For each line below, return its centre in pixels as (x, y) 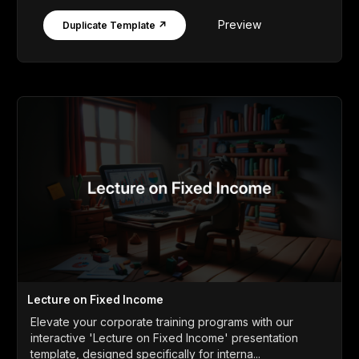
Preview (240, 25)
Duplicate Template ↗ (115, 25)
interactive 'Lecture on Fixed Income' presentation (164, 337)
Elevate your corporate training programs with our (162, 321)
